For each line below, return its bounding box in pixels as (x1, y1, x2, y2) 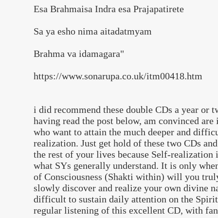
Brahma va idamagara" (34, 48, 124, 59)
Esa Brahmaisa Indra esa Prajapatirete (34, 3, 184, 14)
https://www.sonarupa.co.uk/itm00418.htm (34, 71, 202, 81)
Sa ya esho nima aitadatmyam (34, 26, 152, 36)
